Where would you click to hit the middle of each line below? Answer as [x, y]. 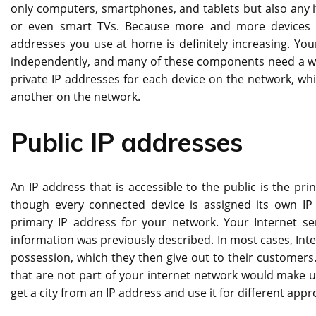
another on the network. [75, 97]
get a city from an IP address [86, 293]
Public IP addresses [127, 142]
